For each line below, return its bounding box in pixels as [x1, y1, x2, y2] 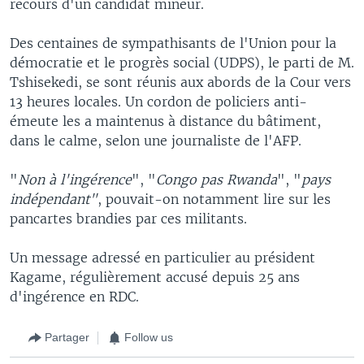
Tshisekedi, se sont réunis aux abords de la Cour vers [10, 73, 351, 90]
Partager [45, 331, 89, 344]
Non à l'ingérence [18, 171, 132, 188]
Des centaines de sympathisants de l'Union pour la [10, 34, 336, 51]
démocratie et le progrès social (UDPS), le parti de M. [10, 54, 354, 71]
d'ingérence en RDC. [10, 288, 139, 305]
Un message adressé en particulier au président [10, 249, 315, 266]
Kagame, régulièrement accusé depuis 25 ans [10, 268, 300, 285]
